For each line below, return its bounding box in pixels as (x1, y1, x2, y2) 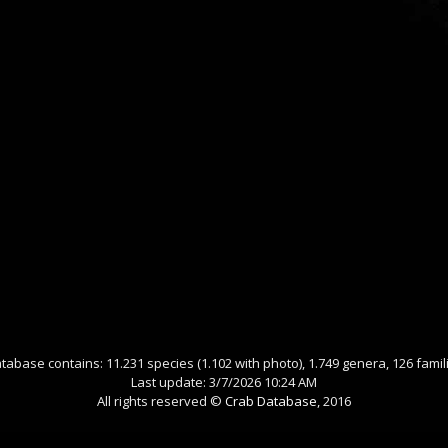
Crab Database (225, 392, 317, 410)
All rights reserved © (97, 392, 225, 410)
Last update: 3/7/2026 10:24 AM (131, 373, 317, 391)
